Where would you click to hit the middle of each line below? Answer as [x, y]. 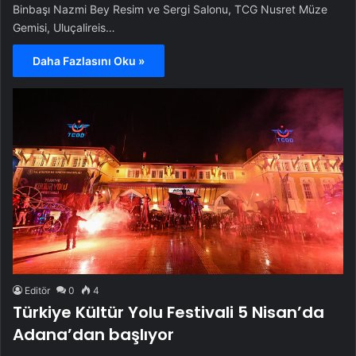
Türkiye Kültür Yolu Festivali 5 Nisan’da [168, 312]
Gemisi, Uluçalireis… [64, 27]
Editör [37, 290]
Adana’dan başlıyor [93, 335]
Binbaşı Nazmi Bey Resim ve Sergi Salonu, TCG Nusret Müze [170, 9]
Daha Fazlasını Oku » [89, 61]
